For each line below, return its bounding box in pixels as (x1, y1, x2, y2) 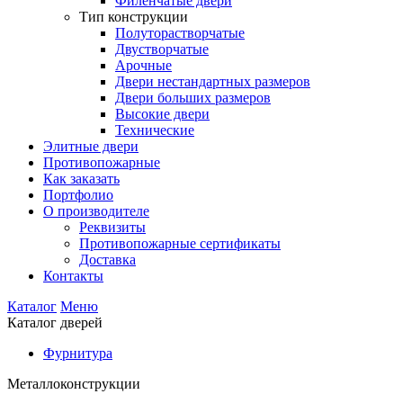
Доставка (79, 252, 136, 268)
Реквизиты (79, 219, 146, 236)
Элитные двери (43, 139, 139, 155)
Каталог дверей (7, 315, 103, 331)
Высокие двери (115, 106, 210, 122)
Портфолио (43, 187, 113, 203)
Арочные (115, 58, 172, 74)
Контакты (43, 268, 103, 284)
